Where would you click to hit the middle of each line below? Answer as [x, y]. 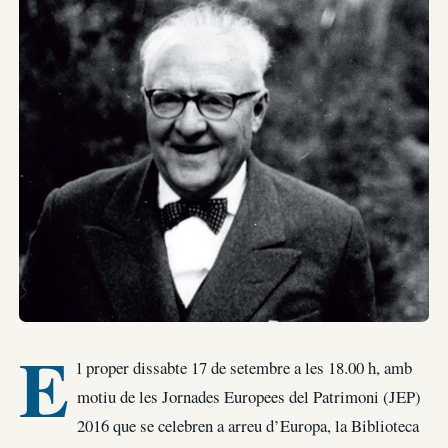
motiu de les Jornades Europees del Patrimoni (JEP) [248, 397]
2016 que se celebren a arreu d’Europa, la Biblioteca [247, 426]
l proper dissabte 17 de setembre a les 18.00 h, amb [244, 368]
